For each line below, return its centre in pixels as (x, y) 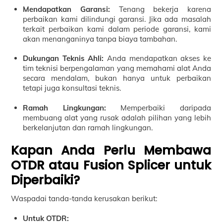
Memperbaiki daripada (158, 108)
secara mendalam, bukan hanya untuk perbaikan (117, 78)
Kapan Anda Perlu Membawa (111, 150)
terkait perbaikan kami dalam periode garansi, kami (117, 29)
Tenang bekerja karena (160, 9)
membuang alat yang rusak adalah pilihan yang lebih (117, 117)
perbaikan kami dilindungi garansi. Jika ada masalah (117, 19)
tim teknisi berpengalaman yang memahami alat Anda (117, 68)
